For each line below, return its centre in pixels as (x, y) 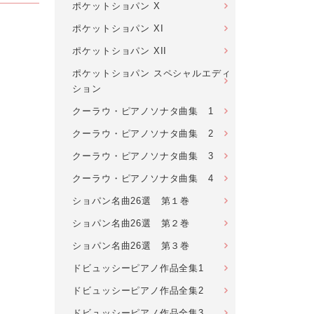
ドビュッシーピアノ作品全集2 (138, 291)
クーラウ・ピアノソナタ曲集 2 (143, 134)
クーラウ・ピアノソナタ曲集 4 (143, 178)
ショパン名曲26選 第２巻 (131, 223)
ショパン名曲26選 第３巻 (131, 246)
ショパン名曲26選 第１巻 (131, 201)
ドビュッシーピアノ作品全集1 (138, 268)
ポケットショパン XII (120, 51)
